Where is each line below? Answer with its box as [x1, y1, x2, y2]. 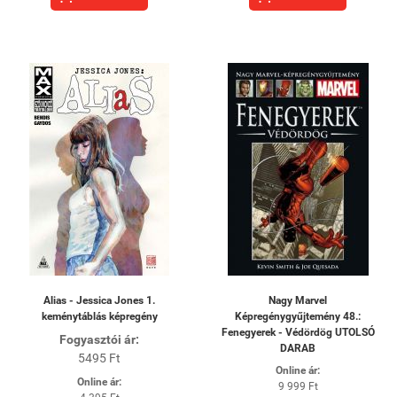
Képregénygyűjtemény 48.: [235, 309, 361, 323]
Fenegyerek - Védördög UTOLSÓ [221, 325, 375, 339]
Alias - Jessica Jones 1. [43, 293, 155, 307]
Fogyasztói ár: [59, 331, 139, 346]
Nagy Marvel [269, 293, 327, 307]
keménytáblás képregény [41, 309, 158, 323]
